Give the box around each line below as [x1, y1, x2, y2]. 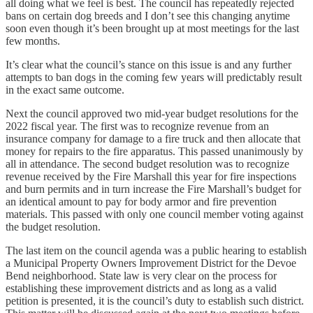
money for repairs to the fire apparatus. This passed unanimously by [6, 145, 303, 158]
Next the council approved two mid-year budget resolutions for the [6, 108, 298, 120]
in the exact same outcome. [6, 84, 124, 96]
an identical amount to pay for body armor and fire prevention [6, 196, 277, 208]
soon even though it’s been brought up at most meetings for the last [6, 22, 299, 35]
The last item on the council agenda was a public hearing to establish [6, 245, 307, 257]
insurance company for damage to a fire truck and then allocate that [6, 133, 300, 145]
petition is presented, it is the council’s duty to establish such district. [6, 295, 304, 307]
